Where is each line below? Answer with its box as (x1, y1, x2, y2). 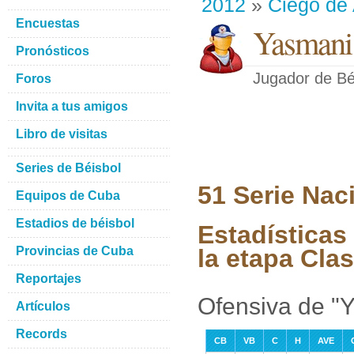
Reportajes (16, 272, 81, 285)
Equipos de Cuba (16, 189, 120, 202)
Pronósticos (16, 44, 89, 58)
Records (16, 327, 67, 341)
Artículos (16, 299, 70, 313)
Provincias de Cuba (16, 244, 134, 258)
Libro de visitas (16, 127, 107, 141)
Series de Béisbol (16, 161, 121, 175)
